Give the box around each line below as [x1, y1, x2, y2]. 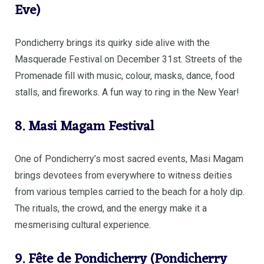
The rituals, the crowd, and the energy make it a [15, 203, 207, 214]
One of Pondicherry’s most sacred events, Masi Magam [15, 153, 243, 165]
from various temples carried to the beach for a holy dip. [15, 186, 245, 198]
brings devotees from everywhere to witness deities [15, 170, 232, 181]
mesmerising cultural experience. [15, 219, 151, 231]
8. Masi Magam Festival [15, 115, 154, 140]
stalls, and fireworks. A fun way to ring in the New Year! [15, 87, 239, 98]
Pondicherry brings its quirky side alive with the [15, 37, 210, 49]
